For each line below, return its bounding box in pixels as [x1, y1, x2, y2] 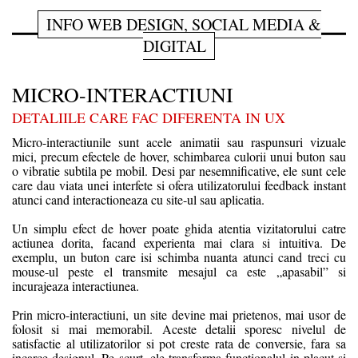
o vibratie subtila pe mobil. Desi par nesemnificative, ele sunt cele [12, 161, 346, 179]
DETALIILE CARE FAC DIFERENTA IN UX [12, 107, 285, 127]
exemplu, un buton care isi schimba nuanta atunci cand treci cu [12, 248, 346, 265]
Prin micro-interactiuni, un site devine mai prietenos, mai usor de [12, 305, 346, 323]
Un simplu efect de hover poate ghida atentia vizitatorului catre [12, 219, 346, 237]
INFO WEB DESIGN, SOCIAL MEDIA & [46, 13, 321, 35]
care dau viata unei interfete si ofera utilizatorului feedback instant [12, 176, 346, 193]
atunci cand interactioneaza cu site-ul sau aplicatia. [12, 190, 265, 208]
